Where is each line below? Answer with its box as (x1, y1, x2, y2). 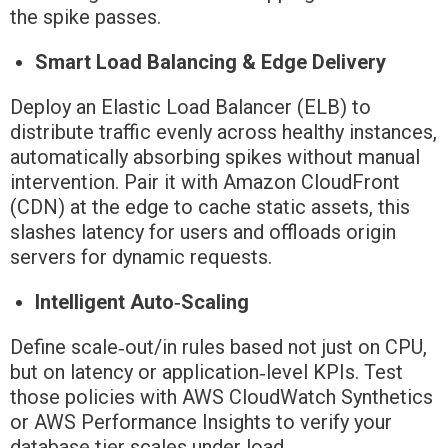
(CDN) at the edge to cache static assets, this (10, 195, 410, 220)
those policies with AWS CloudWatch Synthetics (10, 385, 433, 410)
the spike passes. (10, 5, 161, 30)
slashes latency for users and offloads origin (10, 220, 396, 245)
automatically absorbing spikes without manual (10, 145, 420, 170)
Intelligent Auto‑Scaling (35, 290, 249, 315)
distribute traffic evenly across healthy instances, (10, 120, 437, 145)
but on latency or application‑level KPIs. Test (10, 360, 403, 385)
